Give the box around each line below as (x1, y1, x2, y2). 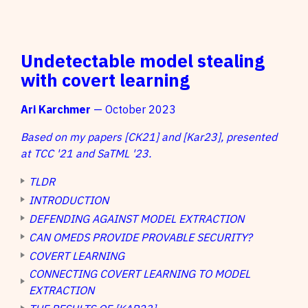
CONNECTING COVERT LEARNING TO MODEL (29, 267, 250, 281)
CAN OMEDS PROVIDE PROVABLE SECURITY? (29, 230, 252, 245)
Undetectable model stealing (21, 49, 265, 73)
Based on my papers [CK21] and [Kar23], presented (21, 130, 277, 144)
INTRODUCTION (29, 193, 109, 208)
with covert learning (21, 69, 190, 92)
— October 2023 (91, 102, 176, 117)
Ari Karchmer (21, 102, 91, 117)
